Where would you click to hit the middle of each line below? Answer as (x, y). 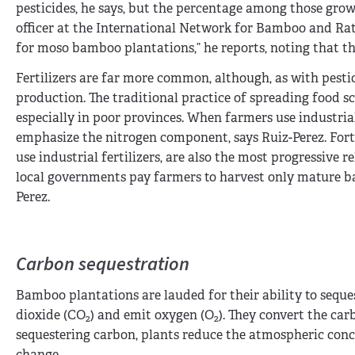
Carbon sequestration (103, 264)
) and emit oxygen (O (152, 315)
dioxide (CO (51, 315)
